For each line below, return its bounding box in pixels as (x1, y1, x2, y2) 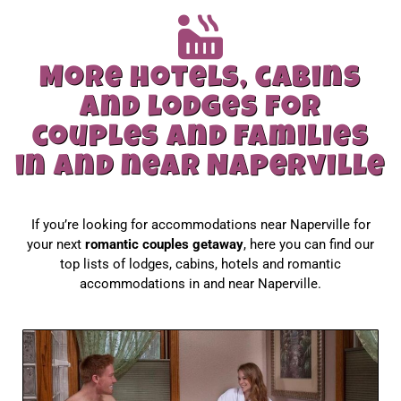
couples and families (31, 124, 370, 154)
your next (27, 235, 85, 252)
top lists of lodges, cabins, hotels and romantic (60, 255, 341, 272)
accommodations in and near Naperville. (80, 275, 321, 292)
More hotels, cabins (39, 64, 362, 95)
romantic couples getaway (85, 235, 243, 252)
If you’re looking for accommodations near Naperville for (30, 216, 371, 233)
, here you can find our (243, 235, 374, 252)
